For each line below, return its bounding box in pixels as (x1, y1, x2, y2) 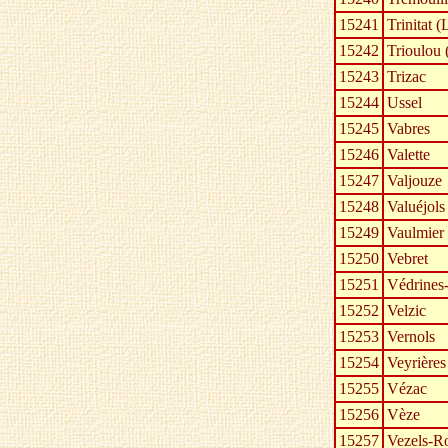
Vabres (387, 120, 430, 138)
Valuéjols (387, 198, 445, 216)
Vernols (387, 328, 435, 346)
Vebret (387, 250, 428, 268)
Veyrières (387, 354, 446, 372)
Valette (387, 146, 430, 164)
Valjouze (387, 172, 442, 190)
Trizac (387, 68, 426, 86)
